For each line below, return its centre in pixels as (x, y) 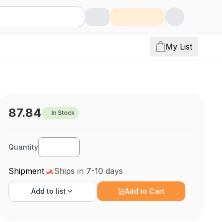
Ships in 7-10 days (89, 171)
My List (179, 47)
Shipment (27, 171)
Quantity (24, 147)
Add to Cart (145, 191)
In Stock (63, 113)
